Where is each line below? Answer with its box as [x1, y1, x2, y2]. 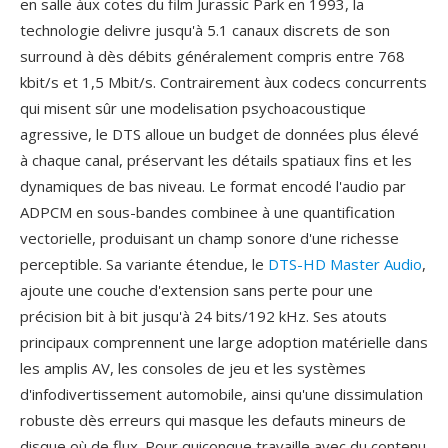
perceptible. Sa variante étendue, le [20, 254, 268, 274]
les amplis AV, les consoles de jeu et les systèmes [20, 358, 366, 378]
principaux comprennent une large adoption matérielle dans [20, 332, 428, 352]
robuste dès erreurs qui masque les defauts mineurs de [20, 410, 406, 430]
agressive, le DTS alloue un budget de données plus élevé [20, 124, 419, 144]
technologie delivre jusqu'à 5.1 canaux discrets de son [20, 20, 390, 40]
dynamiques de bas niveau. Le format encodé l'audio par [20, 176, 406, 196]
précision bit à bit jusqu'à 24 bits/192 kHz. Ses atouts [20, 306, 387, 326]
